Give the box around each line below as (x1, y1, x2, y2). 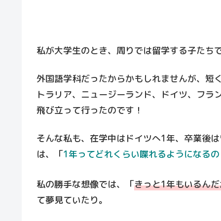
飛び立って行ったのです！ (37, 104, 143, 117)
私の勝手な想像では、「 (37, 178, 134, 191)
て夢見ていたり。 (37, 194, 108, 207)
